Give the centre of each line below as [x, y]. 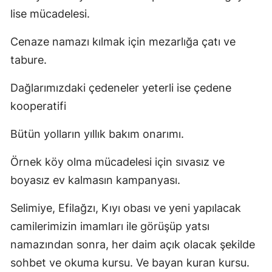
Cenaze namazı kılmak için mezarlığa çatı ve [123, 41]
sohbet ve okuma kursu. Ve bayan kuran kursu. [130, 262]
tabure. [29, 59]
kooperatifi [38, 106]
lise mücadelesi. [50, 13]
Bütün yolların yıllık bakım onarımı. [97, 134]
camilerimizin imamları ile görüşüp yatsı [110, 226]
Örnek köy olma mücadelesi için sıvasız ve [117, 161]
